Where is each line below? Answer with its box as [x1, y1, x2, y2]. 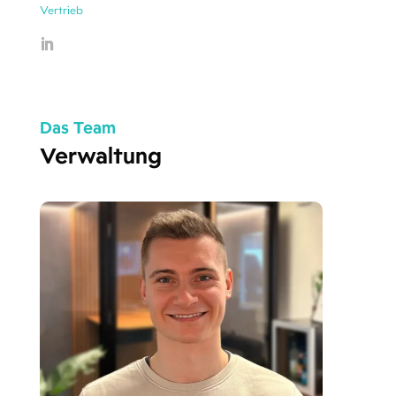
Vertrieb [39, 3, 83, 18]
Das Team [39, 117, 116, 139]
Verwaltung [39, 141, 162, 170]
